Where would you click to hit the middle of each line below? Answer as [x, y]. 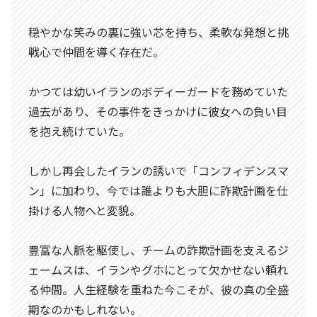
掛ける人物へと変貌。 [85, 210]
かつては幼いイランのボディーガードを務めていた [158, 91]
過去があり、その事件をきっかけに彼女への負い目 [158, 111]
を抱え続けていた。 [79, 131]
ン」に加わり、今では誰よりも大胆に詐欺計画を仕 [158, 190]
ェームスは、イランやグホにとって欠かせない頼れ [158, 269]
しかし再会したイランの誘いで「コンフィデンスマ [158, 170]
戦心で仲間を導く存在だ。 [96, 51]
